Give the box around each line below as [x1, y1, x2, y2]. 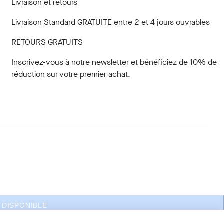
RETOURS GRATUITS [11, 37, 83, 47]
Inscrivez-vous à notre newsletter [11, 57, 129, 67]
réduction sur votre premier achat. [11, 69, 130, 79]
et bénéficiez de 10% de [128, 57, 217, 67]
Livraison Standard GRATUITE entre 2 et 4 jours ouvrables [11, 17, 210, 27]
